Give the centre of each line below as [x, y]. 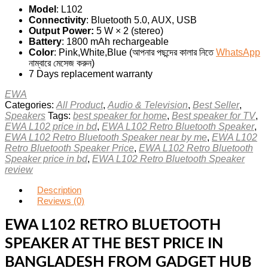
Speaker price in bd [46, 159]
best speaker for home [120, 116]
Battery [45, 42]
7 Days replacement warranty [91, 74]
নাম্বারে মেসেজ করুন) [62, 63]
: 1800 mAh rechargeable [115, 42]
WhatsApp [238, 52]
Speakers [25, 116]
